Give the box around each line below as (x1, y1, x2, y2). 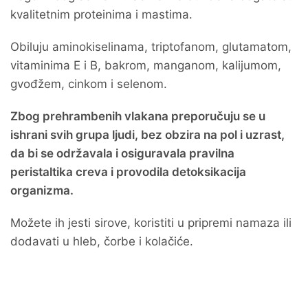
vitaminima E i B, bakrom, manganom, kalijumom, (10, 58, 281, 72)
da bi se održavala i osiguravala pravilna (10, 146, 234, 160)
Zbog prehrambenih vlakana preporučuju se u (10, 109, 265, 123)
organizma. (10, 184, 74, 197)
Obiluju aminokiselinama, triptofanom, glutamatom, (10, 40, 291, 54)
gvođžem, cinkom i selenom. (10, 77, 167, 91)
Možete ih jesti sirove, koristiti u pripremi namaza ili (10, 216, 291, 230)
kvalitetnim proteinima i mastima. (10, 8, 192, 21)
